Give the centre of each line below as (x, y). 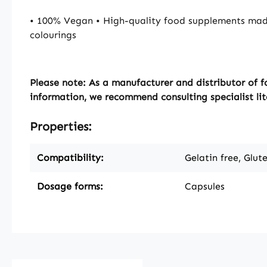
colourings (53, 35)
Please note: (58, 83)
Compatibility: (70, 158)
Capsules (205, 186)
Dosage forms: (70, 186)
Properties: (61, 126)
